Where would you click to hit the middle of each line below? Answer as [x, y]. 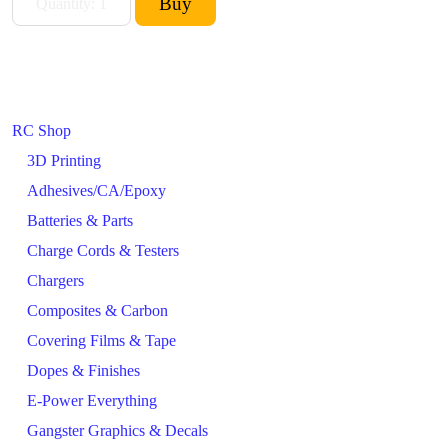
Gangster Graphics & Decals [117, 430]
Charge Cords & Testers [103, 250]
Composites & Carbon [97, 310]
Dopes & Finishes [83, 370]
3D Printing [64, 160]
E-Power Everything [92, 400]
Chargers [55, 280]
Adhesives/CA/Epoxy [96, 190]
